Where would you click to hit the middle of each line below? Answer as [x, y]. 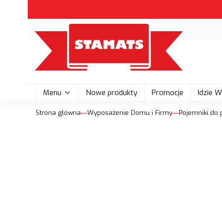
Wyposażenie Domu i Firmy [130, 113]
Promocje [167, 93]
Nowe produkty [111, 93]
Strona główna [58, 113]
